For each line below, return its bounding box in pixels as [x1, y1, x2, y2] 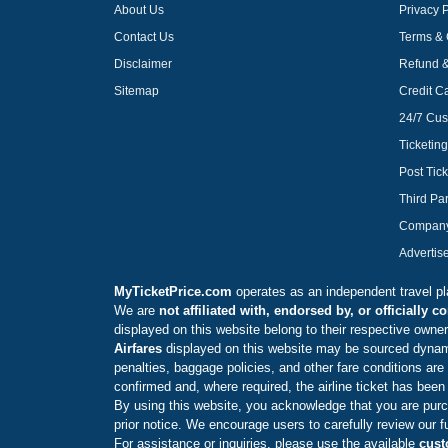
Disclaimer [114, 57, 172, 71]
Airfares [114, 341, 162, 356]
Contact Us [114, 30, 174, 44]
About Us [114, 3, 164, 17]
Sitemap [114, 84, 159, 98]
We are [114, 303, 159, 318]
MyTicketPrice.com [114, 284, 232, 299]
